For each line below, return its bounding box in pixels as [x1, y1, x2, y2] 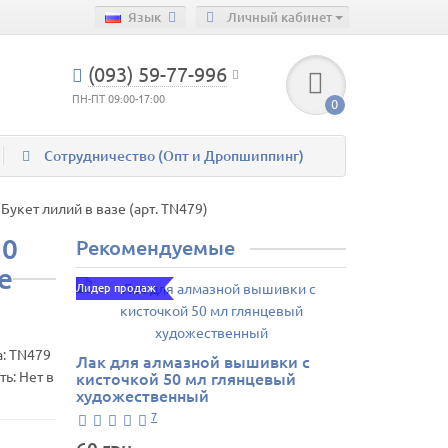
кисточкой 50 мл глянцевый [76, 367, 296, 389]
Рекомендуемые [76, 234, 235, 260]
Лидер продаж [76, 279, 156, 296]
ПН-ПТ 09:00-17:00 [72, 90, 166, 107]
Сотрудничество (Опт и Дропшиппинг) [44, 146, 304, 165]
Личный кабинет [227, 7, 332, 26]
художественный [76, 384, 209, 406]
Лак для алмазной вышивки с [76, 350, 310, 372]
